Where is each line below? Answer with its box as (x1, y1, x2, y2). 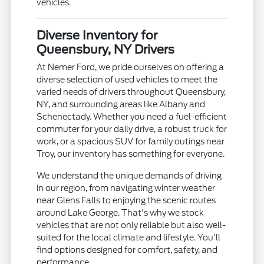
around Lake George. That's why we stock (37, 208, 204, 218)
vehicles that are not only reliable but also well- (37, 220, 226, 230)
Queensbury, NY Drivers (37, 42, 175, 57)
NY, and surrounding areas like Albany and (37, 100, 206, 110)
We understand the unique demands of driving (37, 171, 222, 181)
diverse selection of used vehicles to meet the (37, 75, 218, 85)
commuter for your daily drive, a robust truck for (37, 124, 227, 134)
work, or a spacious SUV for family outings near (37, 137, 225, 147)
